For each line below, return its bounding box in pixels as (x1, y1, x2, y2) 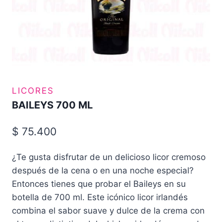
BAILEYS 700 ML (12, 99, 93, 111)
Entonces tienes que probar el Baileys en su (12, 178, 186, 189)
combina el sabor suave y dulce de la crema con (12, 205, 205, 216)
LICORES (12, 86, 54, 96)
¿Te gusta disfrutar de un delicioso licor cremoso (12, 152, 206, 162)
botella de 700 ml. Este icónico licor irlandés (12, 192, 188, 202)
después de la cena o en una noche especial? (12, 165, 194, 175)
